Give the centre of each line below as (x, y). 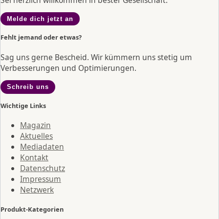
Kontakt (34, 158)
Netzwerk (37, 190)
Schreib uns (28, 87)
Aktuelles (36, 136)
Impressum (41, 179)
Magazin (35, 125)
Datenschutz (43, 168)
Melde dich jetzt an (40, 19)
